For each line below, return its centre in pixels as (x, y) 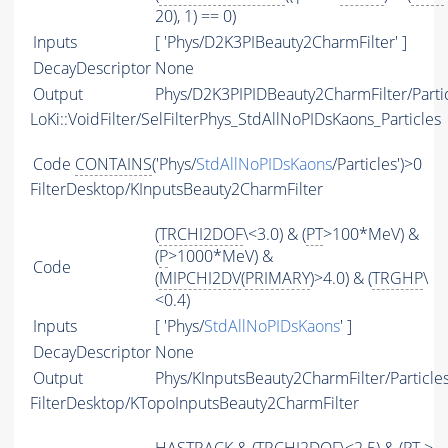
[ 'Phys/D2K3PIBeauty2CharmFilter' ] (281, 42)
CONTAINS (113, 164)
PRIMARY (277, 278)
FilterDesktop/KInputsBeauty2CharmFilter (176, 189)
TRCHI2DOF (201, 234)
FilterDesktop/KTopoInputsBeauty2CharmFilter (194, 403)
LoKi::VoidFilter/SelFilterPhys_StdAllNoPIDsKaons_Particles (235, 119)
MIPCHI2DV (200, 278)
